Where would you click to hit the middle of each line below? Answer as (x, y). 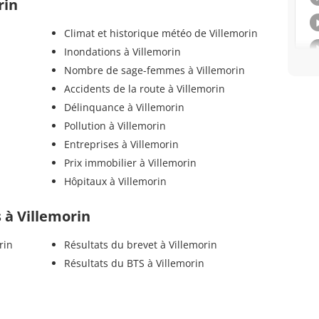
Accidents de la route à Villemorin (144, 89)
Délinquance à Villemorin (124, 108)
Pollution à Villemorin (115, 126)
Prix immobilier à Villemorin (130, 163)
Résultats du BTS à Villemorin (134, 263)
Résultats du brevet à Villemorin (140, 245)
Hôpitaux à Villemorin (115, 182)
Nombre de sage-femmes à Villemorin (154, 70)
